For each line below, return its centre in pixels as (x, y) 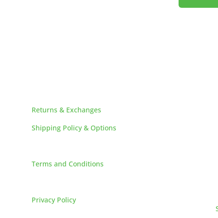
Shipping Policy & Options (74, 128)
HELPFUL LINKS (58, 92)
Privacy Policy (54, 200)
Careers (44, 146)
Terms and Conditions (67, 164)
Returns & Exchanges (66, 110)
